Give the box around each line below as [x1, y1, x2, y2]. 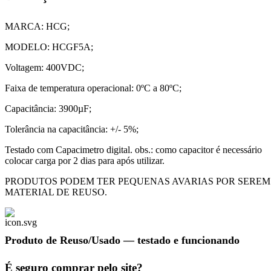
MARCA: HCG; [5, 21, 70, 31]
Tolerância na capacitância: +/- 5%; [5, 123, 139, 134]
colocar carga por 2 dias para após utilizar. [5, 155, 165, 166]
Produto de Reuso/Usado [5, 233, 120, 246]
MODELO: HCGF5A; [5, 41, 93, 52]
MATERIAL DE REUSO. [5, 186, 107, 197]
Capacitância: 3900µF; [5, 103, 91, 114]
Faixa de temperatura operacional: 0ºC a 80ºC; [5, 82, 181, 93]
